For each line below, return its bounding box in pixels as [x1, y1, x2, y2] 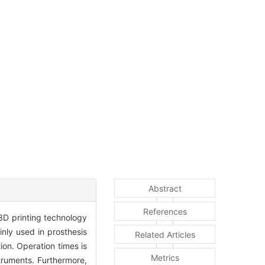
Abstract [148, 183, 182, 194]
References [143, 206, 187, 217]
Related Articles [134, 230, 195, 240]
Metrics [150, 253, 179, 263]
